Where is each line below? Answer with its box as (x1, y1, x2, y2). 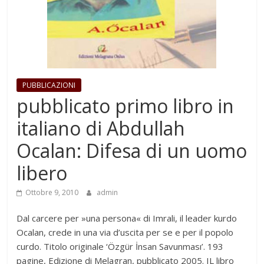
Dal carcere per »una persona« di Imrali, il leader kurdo (16, 212, 237, 225)
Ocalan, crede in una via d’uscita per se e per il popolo (16, 226, 234, 239)
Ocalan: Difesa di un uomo (16, 138, 247, 164)
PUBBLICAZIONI (22, 80, 76, 91)
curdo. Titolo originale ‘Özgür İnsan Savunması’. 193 (16, 240, 224, 253)
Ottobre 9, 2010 (25, 187, 79, 198)
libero (16, 160, 68, 186)
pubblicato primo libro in (16, 93, 235, 119)
